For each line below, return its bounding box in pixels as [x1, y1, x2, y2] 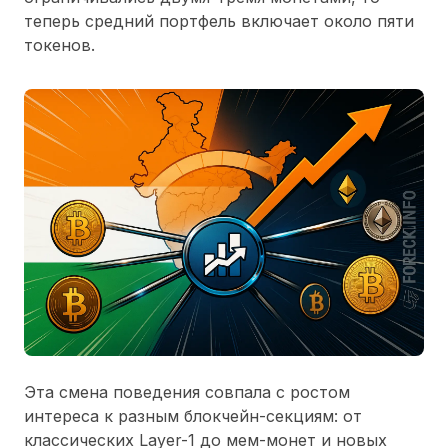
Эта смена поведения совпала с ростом [24, 381, 350, 402]
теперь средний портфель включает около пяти [24, 11, 414, 31]
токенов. [24, 35, 95, 55]
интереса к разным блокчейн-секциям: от [24, 405, 362, 426]
